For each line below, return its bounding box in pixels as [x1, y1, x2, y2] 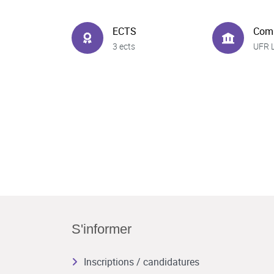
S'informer [72, 221, 131, 237]
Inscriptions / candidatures [84, 255, 199, 268]
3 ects [113, 40, 135, 52]
